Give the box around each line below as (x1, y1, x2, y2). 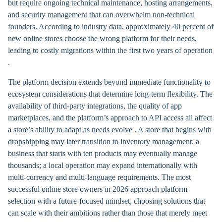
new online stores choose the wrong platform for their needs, (8, 34, 197, 43)
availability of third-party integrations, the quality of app (8, 102, 182, 110)
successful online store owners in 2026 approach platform (8, 185, 187, 193)
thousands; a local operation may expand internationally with (8, 161, 197, 169)
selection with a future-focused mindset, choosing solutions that (8, 197, 205, 205)
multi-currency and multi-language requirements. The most (8, 173, 191, 181)
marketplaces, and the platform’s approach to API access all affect (8, 113, 212, 122)
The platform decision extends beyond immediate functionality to (8, 78, 211, 86)
